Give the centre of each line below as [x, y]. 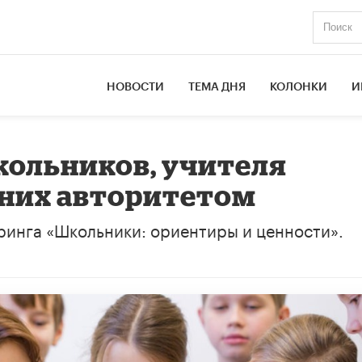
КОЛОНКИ [299, 87]
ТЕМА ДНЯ [217, 87]
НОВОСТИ [136, 87]
